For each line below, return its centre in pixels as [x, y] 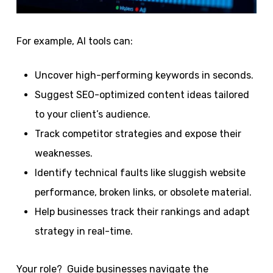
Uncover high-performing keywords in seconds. [144, 75]
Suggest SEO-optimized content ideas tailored [142, 95]
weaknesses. [63, 153]
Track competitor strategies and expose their [138, 134]
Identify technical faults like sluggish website [140, 173]
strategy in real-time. [85, 231]
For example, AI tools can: [74, 41]
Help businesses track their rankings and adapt [142, 212]
